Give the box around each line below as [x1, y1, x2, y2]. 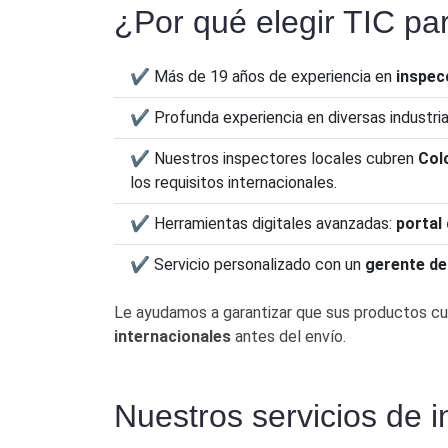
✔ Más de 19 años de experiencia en [130, 66, 396, 86]
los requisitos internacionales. [130, 172, 337, 192]
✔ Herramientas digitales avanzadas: [130, 213, 396, 233]
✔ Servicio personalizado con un [130, 254, 365, 274]
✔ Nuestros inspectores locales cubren [130, 148, 418, 168]
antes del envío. [231, 326, 346, 346]
